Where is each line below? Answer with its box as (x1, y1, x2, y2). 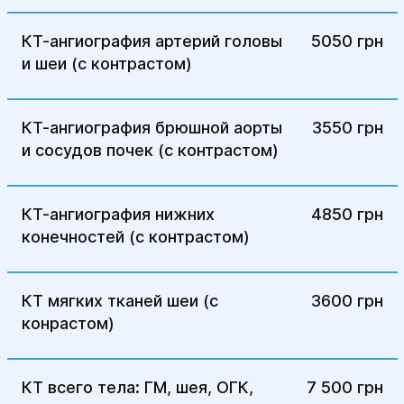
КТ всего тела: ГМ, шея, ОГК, (21, 378, 253, 397)
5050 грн (310, 32, 383, 50)
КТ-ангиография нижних (21, 205, 215, 224)
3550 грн (311, 118, 383, 137)
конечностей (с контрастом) (21, 227, 250, 246)
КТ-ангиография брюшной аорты (21, 118, 282, 137)
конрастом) (21, 314, 115, 333)
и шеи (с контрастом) (21, 54, 192, 73)
